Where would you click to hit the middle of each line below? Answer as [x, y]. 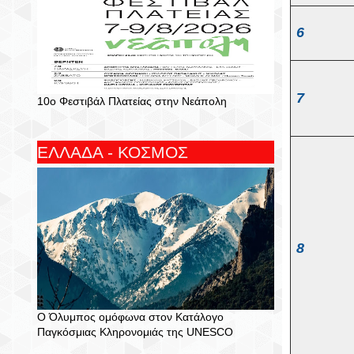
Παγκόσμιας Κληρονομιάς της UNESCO [135, 332]
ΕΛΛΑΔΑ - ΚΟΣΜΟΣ [113, 152]
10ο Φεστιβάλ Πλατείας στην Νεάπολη [132, 101]
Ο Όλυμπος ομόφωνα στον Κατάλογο [130, 317]
